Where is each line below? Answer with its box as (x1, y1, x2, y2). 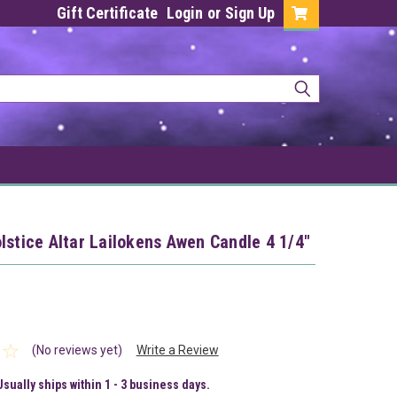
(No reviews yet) (31, 343, 122, 358)
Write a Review (136, 343, 219, 358)
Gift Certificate (57, 4, 158, 22)
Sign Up (225, 4, 275, 22)
